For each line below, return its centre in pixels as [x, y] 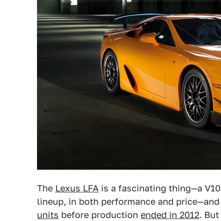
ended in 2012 [170, 215]
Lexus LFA [77, 188]
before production [100, 215]
